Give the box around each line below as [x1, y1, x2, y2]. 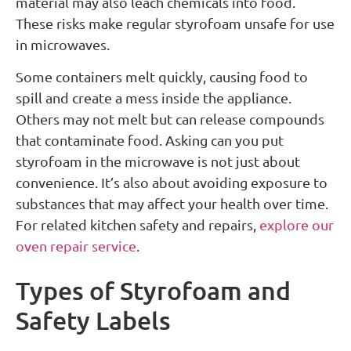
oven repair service [16, 237, 136, 255]
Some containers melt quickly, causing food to [16, 68, 308, 85]
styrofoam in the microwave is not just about [16, 153, 300, 170]
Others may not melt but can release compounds [16, 110, 324, 128]
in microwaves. [16, 35, 110, 52]
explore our [259, 216, 334, 233]
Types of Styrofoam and [16, 275, 291, 306]
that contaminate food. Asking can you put [16, 132, 284, 149]
